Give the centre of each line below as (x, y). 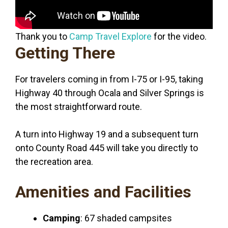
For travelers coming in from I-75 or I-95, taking (109, 79)
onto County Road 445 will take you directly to (107, 148)
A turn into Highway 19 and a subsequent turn (107, 134)
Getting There (65, 53)
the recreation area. (54, 161)
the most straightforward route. (79, 106)
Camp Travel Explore (110, 36)
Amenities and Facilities (103, 192)
